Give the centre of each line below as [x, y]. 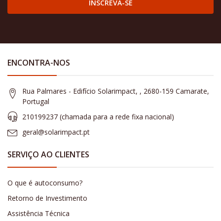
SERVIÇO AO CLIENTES [48, 154]
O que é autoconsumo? [45, 183]
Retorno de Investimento [47, 198]
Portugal [36, 101]
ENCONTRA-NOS [39, 62]
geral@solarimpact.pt [56, 132]
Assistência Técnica [38, 213]
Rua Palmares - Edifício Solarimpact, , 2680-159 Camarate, [116, 91]
